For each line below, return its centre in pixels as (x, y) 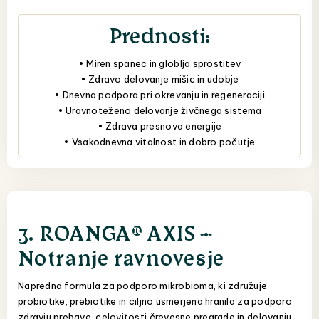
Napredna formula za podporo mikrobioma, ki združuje (143, 286)
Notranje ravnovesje (121, 257)
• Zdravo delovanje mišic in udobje (159, 79)
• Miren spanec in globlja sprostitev (159, 64)
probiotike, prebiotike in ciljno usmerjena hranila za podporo (155, 302)
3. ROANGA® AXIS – (116, 232)
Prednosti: (159, 35)
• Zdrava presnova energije (159, 126)
